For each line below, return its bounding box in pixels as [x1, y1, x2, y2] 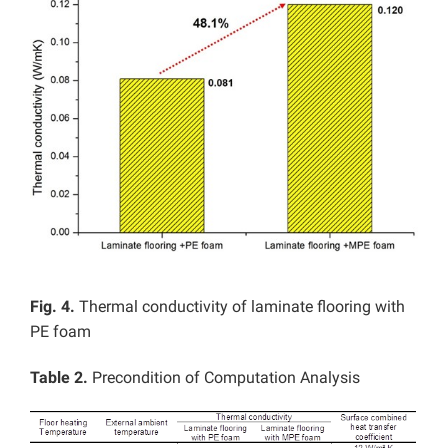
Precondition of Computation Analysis [88, 368, 360, 388]
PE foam [30, 322, 91, 342]
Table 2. [30, 368, 88, 388]
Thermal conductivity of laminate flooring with [75, 297, 405, 317]
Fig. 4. [30, 297, 75, 317]
